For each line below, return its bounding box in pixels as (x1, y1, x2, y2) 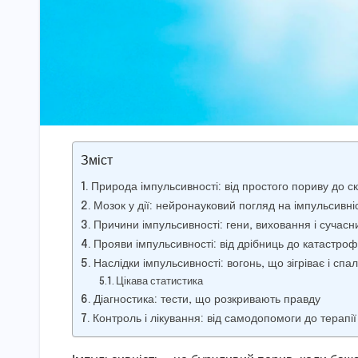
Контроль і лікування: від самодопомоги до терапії (92, 312, 356, 324)
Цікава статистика (116, 276, 204, 287)
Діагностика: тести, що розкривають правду (93, 293, 320, 305)
